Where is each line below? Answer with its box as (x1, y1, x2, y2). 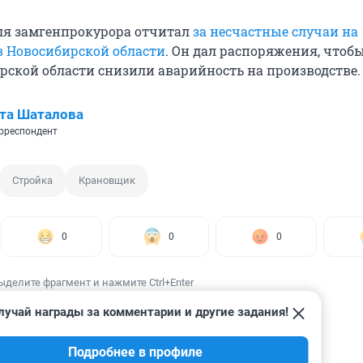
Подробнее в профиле (68, 344, 203, 360)
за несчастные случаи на (193, 22, 358, 40)
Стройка (12, 173, 53, 186)
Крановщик (79, 173, 135, 186)
